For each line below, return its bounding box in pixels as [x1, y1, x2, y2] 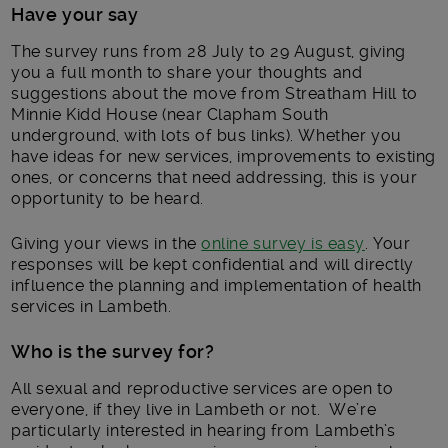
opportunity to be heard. [11, 188, 204, 208]
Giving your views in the [11, 233, 202, 253]
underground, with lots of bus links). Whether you [11, 125, 402, 145]
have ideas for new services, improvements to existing [11, 146, 436, 166]
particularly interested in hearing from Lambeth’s [11, 420, 396, 440]
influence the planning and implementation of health [11, 275, 422, 295]
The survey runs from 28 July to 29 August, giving [11, 41, 406, 61]
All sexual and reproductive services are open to [11, 378, 394, 398]
